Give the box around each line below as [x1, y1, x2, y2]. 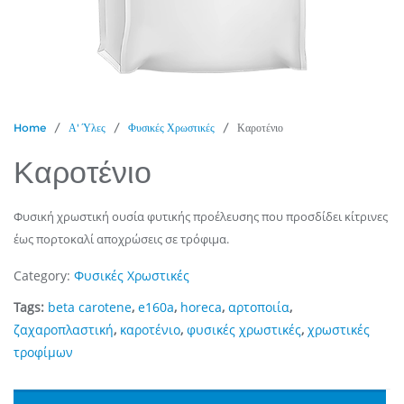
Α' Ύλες [69, 120, 106, 134]
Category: [14, 266, 74, 284]
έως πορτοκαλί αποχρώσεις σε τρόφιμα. [14, 230, 229, 247]
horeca [180, 298, 222, 316]
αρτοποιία [228, 298, 289, 316]
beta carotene [48, 298, 132, 316]
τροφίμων [14, 343, 73, 361]
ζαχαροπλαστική [14, 320, 114, 338]
